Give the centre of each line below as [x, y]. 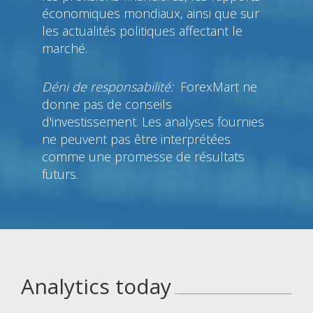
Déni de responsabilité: [111, 86]
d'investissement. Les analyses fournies [153, 121]
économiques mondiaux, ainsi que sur [151, 13]
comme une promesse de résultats [143, 156]
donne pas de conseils [107, 104]
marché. [65, 48]
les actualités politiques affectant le [142, 30]
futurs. [60, 174]
